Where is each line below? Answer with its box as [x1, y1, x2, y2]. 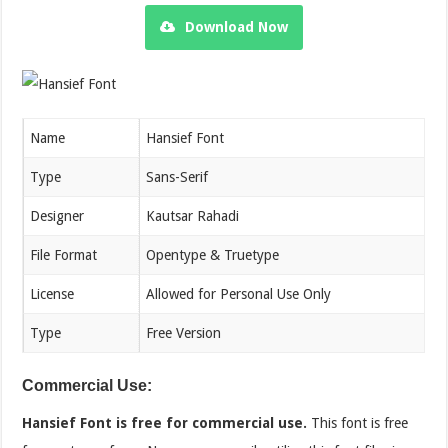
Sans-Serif [146, 168, 209, 185]
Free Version [146, 324, 222, 341]
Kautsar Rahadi [146, 207, 240, 224]
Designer [30, 207, 85, 224]
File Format [30, 246, 98, 263]
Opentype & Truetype [146, 246, 280, 263]
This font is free [307, 414, 409, 431]
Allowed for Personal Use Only [146, 285, 332, 302]
